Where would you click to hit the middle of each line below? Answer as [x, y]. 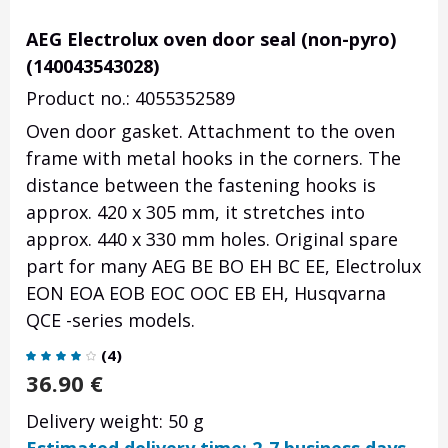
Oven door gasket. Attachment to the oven [210, 131]
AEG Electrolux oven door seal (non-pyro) [211, 39]
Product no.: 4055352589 [130, 98]
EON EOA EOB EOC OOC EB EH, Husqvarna [206, 293]
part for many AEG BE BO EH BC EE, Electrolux [223, 266]
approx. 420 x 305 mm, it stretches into [195, 212]
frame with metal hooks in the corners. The [213, 158]
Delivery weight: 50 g [115, 421]
